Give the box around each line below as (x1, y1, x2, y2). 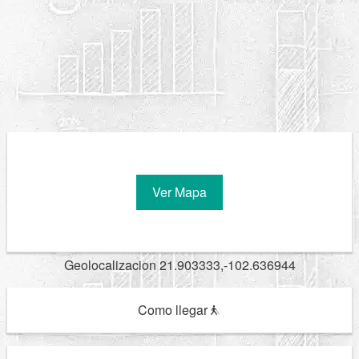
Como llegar (137, 301, 211, 319)
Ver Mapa (152, 182, 207, 201)
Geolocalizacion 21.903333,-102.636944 (63, 256, 296, 274)
